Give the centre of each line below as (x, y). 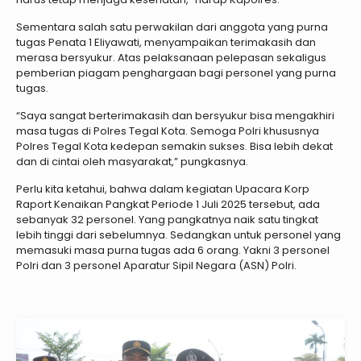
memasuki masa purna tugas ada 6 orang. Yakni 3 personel (173, 251)
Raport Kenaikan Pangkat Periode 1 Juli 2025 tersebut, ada (168, 205)
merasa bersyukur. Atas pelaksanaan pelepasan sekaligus (171, 58)
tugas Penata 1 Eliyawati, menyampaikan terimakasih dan (166, 43)
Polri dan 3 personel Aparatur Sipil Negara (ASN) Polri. (156, 266)
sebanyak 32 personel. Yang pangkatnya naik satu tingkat (167, 220)
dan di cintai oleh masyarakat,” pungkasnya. (132, 162)
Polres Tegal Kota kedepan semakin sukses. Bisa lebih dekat (174, 147)
